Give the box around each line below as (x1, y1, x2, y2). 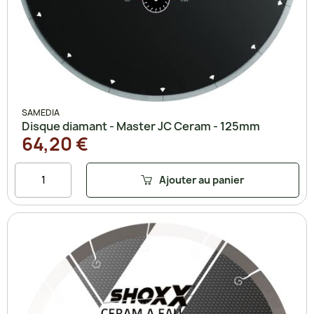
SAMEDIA (22, 106, 60, 118)
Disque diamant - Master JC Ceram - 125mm (22, 118, 260, 134)
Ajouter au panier (159, 173, 245, 187)
